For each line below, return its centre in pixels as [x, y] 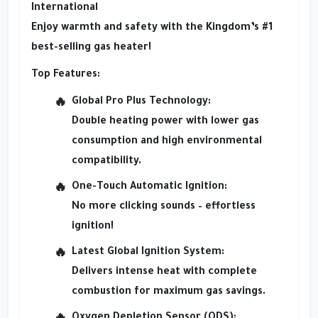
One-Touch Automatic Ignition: [149, 187]
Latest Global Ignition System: [148, 252]
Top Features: [66, 75]
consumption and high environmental [167, 142]
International [65, 8]
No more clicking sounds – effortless [164, 207]
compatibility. [106, 161]
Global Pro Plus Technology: [141, 102]
